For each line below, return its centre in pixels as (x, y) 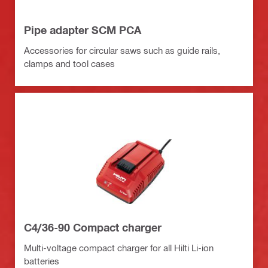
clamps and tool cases (69, 63)
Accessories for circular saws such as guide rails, (122, 50)
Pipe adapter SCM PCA (83, 30)
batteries (42, 261)
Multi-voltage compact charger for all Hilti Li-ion (119, 247)
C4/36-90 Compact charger (93, 227)
